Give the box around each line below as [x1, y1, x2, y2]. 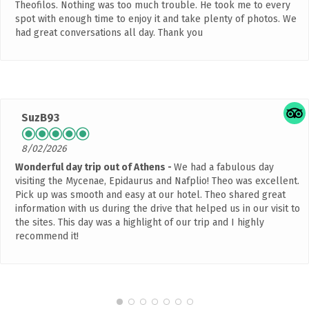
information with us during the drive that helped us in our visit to [15, 203, 300, 215]
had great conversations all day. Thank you [15, 27, 203, 39]
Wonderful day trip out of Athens [15, 161, 168, 174]
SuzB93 [21, 111, 59, 125]
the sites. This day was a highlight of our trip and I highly [15, 217, 264, 229]
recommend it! [15, 230, 79, 243]
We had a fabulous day [174, 161, 274, 174]
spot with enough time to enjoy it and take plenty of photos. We [15, 13, 297, 26]
